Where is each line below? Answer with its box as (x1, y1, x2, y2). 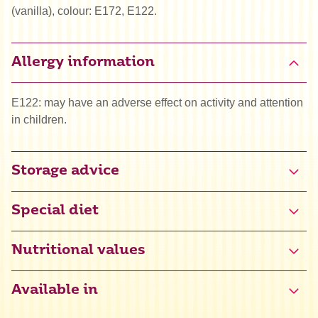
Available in (11, 284, 98, 298)
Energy (16, 303, 53, 316)
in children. (11, 114, 67, 126)
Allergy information (11, 56, 155, 70)
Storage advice (11, 165, 119, 179)
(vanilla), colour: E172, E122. (11, 5, 157, 18)
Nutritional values (11, 244, 146, 258)
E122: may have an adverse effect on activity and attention (11, 97, 303, 109)
